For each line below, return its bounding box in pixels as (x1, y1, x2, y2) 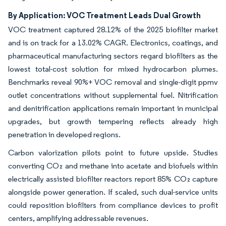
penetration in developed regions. (8, 129, 121, 139)
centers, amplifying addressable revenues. (8, 213, 148, 223)
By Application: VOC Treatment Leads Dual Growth (8, 10, 201, 20)
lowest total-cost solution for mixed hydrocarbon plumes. (8, 64, 218, 74)
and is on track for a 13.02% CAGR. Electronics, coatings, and (8, 37, 218, 47)
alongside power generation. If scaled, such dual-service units (8, 187, 218, 197)
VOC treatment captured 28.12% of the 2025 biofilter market (8, 24, 218, 34)
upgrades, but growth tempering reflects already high (8, 116, 218, 126)
